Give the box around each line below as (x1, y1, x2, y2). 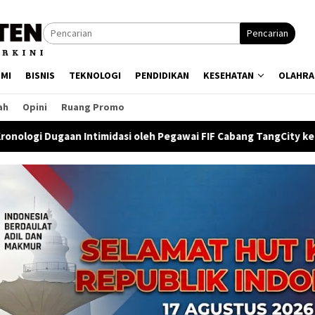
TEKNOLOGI (69, 69, 121, 82)
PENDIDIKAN (135, 69, 189, 82)
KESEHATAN (203, 69, 254, 82)
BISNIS (25, 69, 55, 82)
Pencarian (247, 27, 288, 39)
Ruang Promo (61, 101, 124, 113)
